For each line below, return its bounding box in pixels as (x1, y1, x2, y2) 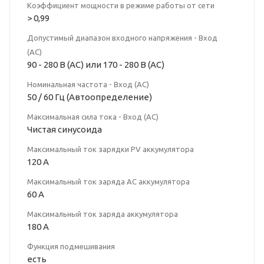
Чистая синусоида (27, 124, 102, 135)
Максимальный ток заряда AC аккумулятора (27, 177, 190, 186)
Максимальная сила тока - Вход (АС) (27, 113, 159, 121)
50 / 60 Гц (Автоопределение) (27, 92, 152, 103)
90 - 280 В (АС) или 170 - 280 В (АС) (27, 60, 164, 70)
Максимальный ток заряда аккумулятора (27, 210, 178, 219)
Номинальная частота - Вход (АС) (27, 80, 149, 89)
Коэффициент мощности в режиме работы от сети (27, 1, 214, 10)
